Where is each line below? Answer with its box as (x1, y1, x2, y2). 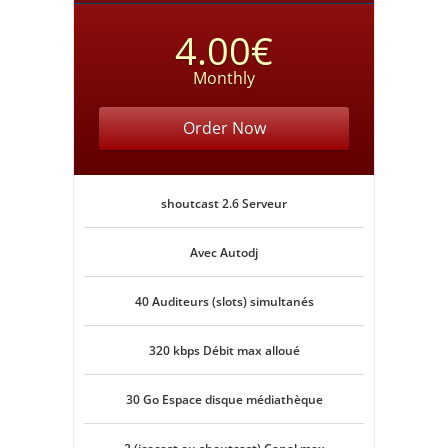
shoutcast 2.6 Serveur (161, 195, 287, 212)
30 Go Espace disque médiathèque (125, 391, 323, 408)
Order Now (182, 117, 266, 139)
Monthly (193, 67, 255, 89)
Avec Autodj (190, 244, 258, 261)
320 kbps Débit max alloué (148, 342, 300, 359)
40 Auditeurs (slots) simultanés (134, 293, 314, 310)
